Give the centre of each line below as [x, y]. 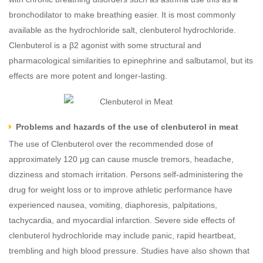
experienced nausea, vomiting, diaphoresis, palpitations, [113, 205]
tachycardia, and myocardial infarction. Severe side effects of [122, 220]
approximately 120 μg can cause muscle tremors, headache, [121, 159]
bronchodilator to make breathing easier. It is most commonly [122, 15]
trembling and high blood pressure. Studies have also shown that [129, 251]
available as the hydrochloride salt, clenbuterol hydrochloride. [122, 30]
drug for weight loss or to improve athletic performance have [121, 190]
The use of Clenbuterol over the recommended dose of [111, 144]
